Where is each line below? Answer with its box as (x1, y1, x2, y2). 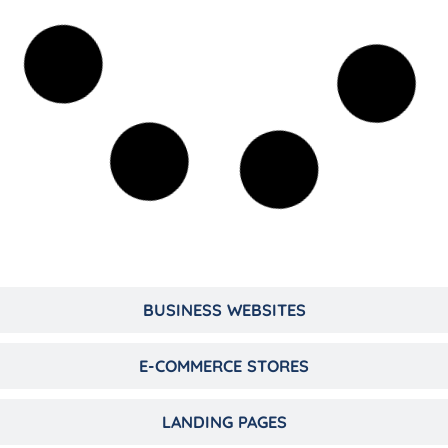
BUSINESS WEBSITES (142, 300, 306, 321)
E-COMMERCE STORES (139, 356, 309, 377)
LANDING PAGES (161, 412, 287, 433)
